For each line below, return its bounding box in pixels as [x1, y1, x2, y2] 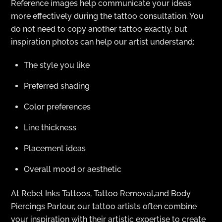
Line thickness [24, 123, 76, 133]
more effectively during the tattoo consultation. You [11, 11, 204, 21]
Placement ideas [24, 144, 86, 154]
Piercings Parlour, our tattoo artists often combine [11, 201, 197, 211]
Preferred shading [24, 81, 90, 91]
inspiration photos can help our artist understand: [11, 37, 195, 47]
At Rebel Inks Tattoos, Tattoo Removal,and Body [11, 188, 191, 198]
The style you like [24, 60, 90, 70]
